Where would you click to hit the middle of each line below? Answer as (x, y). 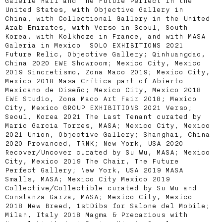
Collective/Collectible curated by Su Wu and (101, 188)
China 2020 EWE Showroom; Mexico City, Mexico (103, 63)
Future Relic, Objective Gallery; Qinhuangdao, (105, 54)
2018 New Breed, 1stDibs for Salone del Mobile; (108, 206)
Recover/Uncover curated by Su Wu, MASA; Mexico (108, 152)
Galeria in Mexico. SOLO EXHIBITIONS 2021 (94, 45)
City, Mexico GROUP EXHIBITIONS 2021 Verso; (99, 108)
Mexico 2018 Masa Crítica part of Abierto (94, 81)
